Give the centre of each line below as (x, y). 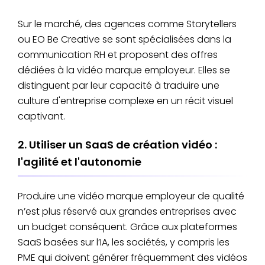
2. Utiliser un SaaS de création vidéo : (117, 145)
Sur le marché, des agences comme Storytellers (127, 24)
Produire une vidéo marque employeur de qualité (131, 196)
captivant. (41, 117)
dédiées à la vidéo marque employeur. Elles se (124, 70)
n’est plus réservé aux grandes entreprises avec (127, 212)
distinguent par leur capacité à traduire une (119, 86)
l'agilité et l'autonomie (80, 162)
